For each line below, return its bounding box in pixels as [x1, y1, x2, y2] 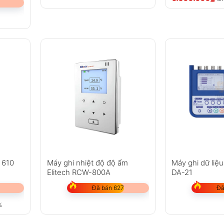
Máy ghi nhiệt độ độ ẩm [46, 157, 128, 167]
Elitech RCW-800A [46, 167, 110, 177]
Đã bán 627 [91, 183, 124, 191]
